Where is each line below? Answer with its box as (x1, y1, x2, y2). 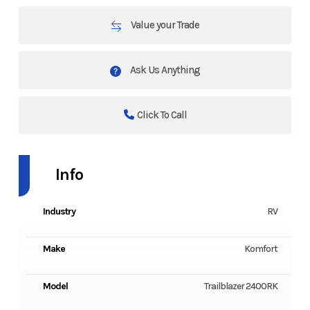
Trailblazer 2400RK (204, 280, 278, 293)
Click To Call (136, 109, 187, 122)
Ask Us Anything (128, 64, 200, 77)
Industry (42, 206, 75, 218)
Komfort (244, 243, 278, 255)
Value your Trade (129, 19, 199, 32)
